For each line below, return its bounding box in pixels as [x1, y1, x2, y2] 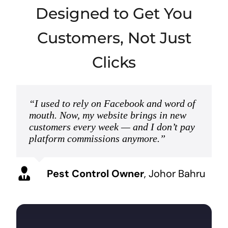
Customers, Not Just [37, 28, 191, 48]
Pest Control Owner [46, 167, 144, 181]
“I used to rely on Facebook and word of [28, 98, 195, 109]
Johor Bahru [148, 167, 205, 181]
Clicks [92, 53, 136, 72]
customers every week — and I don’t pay [28, 121, 195, 133]
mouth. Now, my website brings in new [28, 109, 186, 121]
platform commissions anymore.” [28, 133, 165, 145]
